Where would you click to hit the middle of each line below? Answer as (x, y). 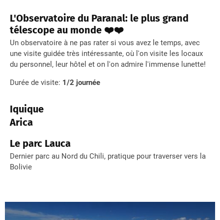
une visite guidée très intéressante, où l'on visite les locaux (106, 53)
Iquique (27, 109)
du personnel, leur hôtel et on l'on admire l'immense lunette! (108, 64)
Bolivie (21, 167)
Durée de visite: (36, 82)
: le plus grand (157, 18)
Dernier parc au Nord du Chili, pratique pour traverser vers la (108, 156)
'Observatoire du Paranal (69, 18)
